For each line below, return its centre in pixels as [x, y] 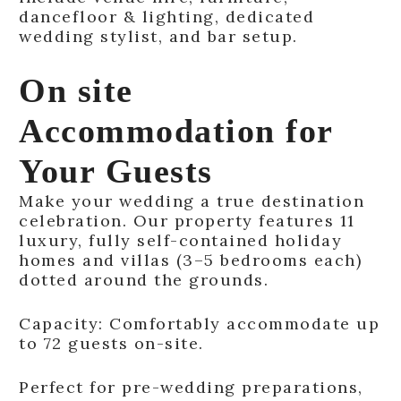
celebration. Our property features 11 [187, 220]
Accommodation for [176, 130]
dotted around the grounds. [144, 279]
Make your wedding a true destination [192, 200]
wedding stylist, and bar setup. [158, 36]
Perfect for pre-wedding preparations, [191, 387]
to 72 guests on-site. [111, 343]
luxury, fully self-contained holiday [180, 240]
